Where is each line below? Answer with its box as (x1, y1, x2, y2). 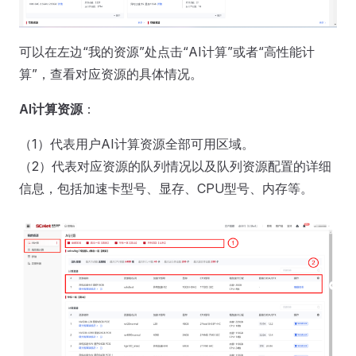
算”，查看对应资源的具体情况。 (19, 65, 203, 82)
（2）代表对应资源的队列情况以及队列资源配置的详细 (19, 157, 331, 174)
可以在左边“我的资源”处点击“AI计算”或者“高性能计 (19, 43, 315, 60)
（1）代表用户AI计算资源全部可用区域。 (19, 135, 254, 152)
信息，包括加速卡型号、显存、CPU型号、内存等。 (19, 180, 313, 196)
